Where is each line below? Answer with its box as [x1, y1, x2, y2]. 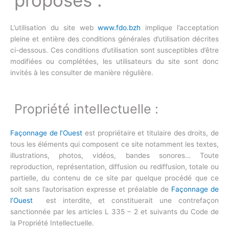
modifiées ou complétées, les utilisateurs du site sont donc [10, 57, 219, 66]
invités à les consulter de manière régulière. [10, 68, 153, 77]
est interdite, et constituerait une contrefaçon [33, 196, 219, 205]
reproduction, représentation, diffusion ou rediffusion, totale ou [10, 163, 219, 171]
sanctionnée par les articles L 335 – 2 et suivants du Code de [10, 208, 219, 216]
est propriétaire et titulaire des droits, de [82, 129, 219, 138]
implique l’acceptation [141, 24, 219, 32]
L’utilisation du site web [10, 24, 98, 32]
